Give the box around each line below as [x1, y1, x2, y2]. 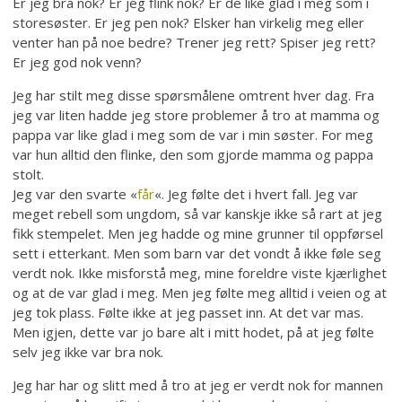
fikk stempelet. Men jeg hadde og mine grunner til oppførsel [13, 224, 384, 243]
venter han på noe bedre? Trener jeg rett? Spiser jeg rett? [13, 33, 377, 52]
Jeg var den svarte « [13, 185, 138, 204]
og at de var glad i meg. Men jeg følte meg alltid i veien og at [13, 284, 388, 302]
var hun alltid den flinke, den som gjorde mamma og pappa [13, 145, 374, 164]
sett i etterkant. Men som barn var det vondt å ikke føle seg [13, 244, 382, 263]
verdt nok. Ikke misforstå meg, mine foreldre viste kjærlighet [13, 264, 388, 283]
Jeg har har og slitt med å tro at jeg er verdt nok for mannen [13, 376, 384, 395]
